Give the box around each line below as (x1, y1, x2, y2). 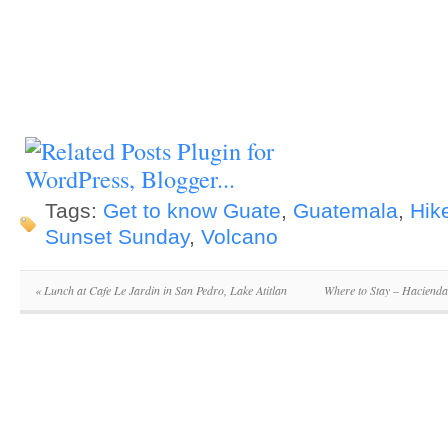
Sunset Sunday (45, 225, 189, 249)
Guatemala (293, 199, 398, 223)
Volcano (201, 225, 278, 249)
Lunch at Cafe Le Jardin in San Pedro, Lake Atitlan (41, 282, 287, 298)
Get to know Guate (103, 199, 281, 223)
